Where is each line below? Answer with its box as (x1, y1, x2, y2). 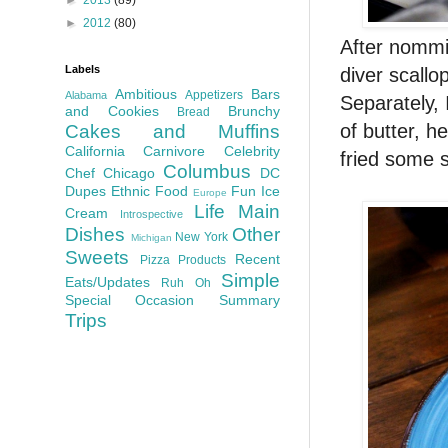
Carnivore (143, 142, 206, 159)
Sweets (65, 246, 129, 268)
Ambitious (114, 85, 177, 102)
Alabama (65, 88, 107, 101)
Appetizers (185, 87, 244, 102)
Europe (193, 186, 227, 198)
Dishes (65, 223, 125, 245)
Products (178, 252, 227, 267)
